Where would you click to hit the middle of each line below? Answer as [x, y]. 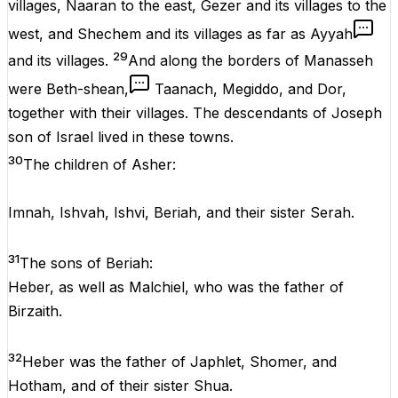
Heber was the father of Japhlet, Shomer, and [179, 362]
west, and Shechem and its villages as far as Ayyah [180, 34]
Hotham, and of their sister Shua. [120, 386]
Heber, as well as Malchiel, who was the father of [176, 287]
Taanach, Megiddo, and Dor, [251, 89]
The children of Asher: [99, 164]
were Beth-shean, [68, 89]
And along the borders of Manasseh [251, 61]
